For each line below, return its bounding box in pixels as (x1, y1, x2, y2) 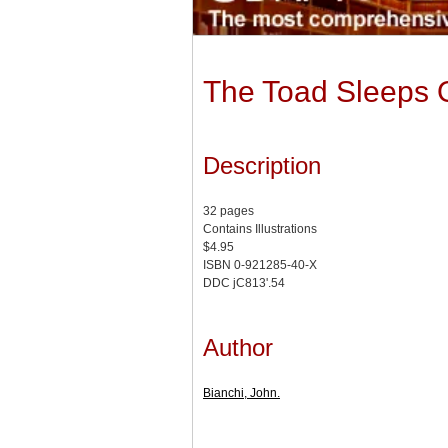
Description (203, 152, 321, 180)
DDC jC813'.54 (203, 276, 285, 291)
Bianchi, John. (203, 386, 280, 401)
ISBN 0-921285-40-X (203, 258, 317, 273)
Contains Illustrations (203, 222, 317, 237)
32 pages (203, 204, 254, 219)
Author (203, 334, 273, 362)
